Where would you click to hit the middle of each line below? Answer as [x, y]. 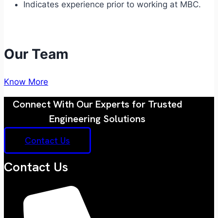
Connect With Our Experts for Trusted [97, 104]
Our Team [36, 54]
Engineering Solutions [98, 118]
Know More [26, 82]
